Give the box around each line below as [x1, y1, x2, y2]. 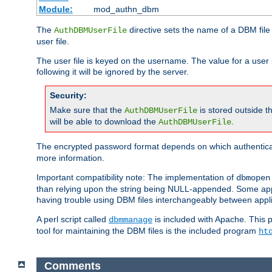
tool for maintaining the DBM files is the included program [36, 226, 259, 236]
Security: [50, 90, 87, 101]
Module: [38, 4, 73, 15]
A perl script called [36, 214, 109, 225]
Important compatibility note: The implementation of [36, 172, 236, 183]
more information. [36, 153, 104, 163]
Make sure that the [50, 105, 124, 115]
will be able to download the [50, 117, 158, 127]
